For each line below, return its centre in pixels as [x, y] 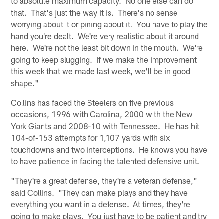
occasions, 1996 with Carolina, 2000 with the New [102, 114]
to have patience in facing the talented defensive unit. [105, 161]
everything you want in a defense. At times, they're [101, 204]
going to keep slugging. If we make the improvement [104, 59]
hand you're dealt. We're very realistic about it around [105, 35]
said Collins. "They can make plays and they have [99, 192]
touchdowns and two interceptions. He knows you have [109, 149]
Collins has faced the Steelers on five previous [92, 102]
